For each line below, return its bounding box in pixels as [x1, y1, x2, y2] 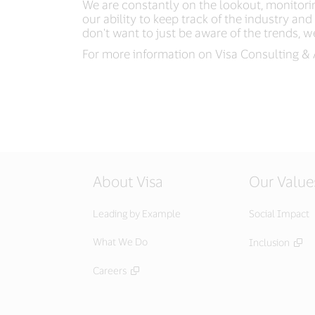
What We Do [93, 236, 148, 248]
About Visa [93, 172, 163, 191]
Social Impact [249, 207, 309, 220]
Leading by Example [93, 207, 181, 220]
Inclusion [249, 236, 290, 249]
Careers [93, 264, 127, 277]
